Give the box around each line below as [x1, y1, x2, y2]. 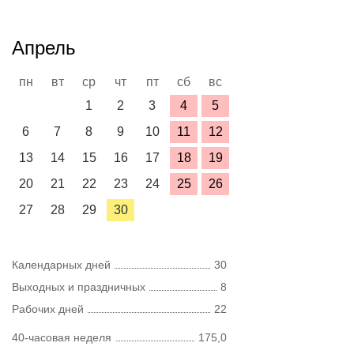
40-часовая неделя [12, 331, 111, 344]
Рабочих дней [12, 303, 84, 315]
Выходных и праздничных [12, 281, 145, 293]
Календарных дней [12, 258, 111, 271]
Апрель [12, 37, 76, 58]
